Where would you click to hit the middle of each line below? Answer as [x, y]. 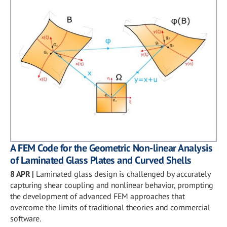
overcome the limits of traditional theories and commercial [110, 207]
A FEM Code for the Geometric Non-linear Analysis [111, 148]
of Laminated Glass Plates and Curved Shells [101, 160]
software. [26, 218]
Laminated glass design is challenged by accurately [123, 174]
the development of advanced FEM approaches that [98, 196]
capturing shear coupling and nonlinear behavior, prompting [112, 185]
